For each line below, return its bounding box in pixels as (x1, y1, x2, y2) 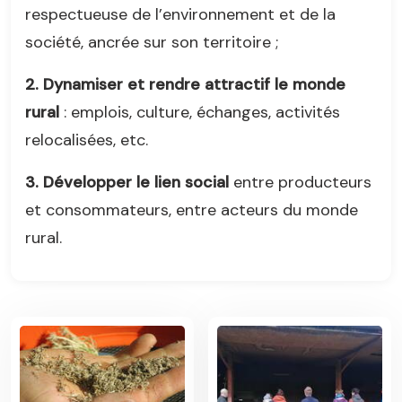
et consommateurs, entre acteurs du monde (25, 198, 358, 221)
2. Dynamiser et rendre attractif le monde (25, 73, 345, 95)
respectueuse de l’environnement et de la (25, 3, 336, 25)
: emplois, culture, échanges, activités (59, 100, 340, 123)
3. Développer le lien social (25, 170, 229, 193)
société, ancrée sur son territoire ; (25, 31, 278, 53)
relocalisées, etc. (25, 128, 148, 151)
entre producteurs (229, 170, 371, 193)
